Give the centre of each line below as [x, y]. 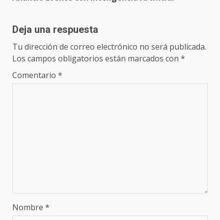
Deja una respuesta [55, 29]
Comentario [35, 75]
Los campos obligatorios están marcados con [96, 58]
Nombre [29, 207]
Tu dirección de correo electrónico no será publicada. [109, 46]
